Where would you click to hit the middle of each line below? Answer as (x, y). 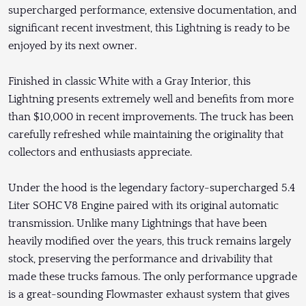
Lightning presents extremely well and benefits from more (151, 99)
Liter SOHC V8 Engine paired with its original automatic (143, 206)
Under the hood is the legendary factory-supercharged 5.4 (152, 188)
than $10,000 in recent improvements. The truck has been (151, 117)
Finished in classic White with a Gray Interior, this (129, 82)
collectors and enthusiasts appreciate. (100, 153)
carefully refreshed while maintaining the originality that (146, 135)
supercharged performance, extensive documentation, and (153, 11)
